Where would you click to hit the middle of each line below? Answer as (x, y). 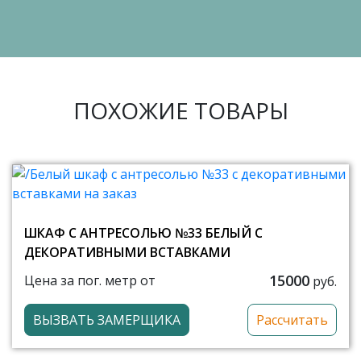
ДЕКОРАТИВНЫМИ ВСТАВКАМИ (127, 252)
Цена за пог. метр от (90, 281)
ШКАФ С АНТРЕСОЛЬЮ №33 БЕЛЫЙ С (143, 232)
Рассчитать (292, 320)
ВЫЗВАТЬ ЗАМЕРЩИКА (107, 320)
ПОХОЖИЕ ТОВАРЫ (180, 110)
